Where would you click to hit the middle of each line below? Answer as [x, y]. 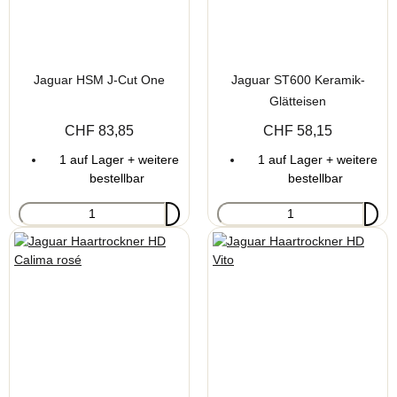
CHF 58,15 [298, 130]
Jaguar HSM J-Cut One [99, 79]
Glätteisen [298, 101]
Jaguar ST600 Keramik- [298, 79]
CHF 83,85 [99, 130]
